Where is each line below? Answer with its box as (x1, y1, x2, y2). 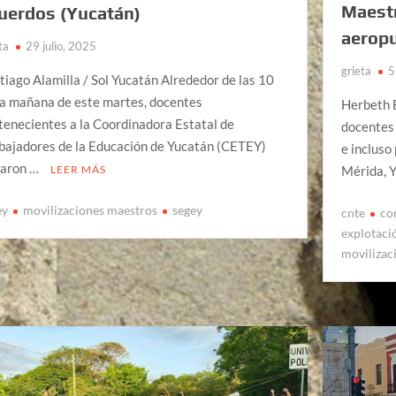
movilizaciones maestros (23, 202, 158, 217)
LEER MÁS (50, 163, 107, 177)
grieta (341, 64, 372, 79)
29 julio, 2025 (26, 39, 97, 54)
